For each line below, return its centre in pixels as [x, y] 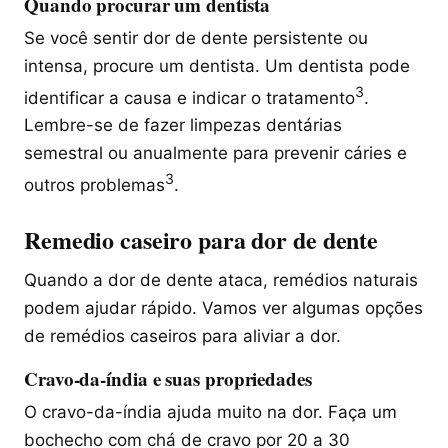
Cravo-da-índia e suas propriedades [168, 378]
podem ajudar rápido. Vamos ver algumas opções [223, 307]
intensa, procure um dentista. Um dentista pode [217, 65]
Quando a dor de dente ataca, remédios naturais [221, 279]
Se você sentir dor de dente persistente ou [196, 37]
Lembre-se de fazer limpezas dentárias [183, 125]
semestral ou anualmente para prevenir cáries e [215, 153]
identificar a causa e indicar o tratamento [189, 97]
